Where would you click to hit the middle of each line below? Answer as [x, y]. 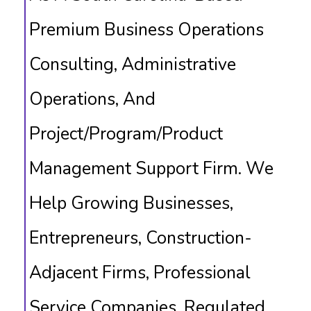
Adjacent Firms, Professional [140, 273]
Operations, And [92, 99]
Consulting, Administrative [133, 65]
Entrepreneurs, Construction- [141, 238]
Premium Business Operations [146, 30]
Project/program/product [126, 134]
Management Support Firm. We [151, 169]
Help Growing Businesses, [131, 203]
